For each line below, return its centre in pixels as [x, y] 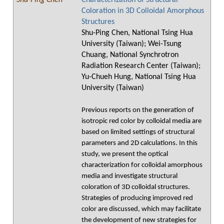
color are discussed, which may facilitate [141, 209]
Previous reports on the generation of [138, 110]
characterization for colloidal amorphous [142, 165]
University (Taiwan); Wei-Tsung [131, 44]
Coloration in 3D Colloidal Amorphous [143, 11]
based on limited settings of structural [138, 132]
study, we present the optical [125, 154]
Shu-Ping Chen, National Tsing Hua [137, 33]
